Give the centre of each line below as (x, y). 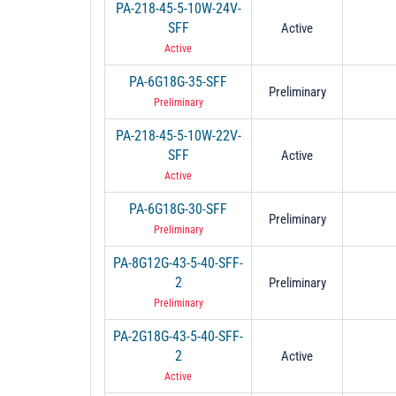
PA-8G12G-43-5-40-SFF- (178, 263)
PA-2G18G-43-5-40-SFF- (178, 336)
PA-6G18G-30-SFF (178, 209)
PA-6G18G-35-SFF (178, 81)
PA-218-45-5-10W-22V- (178, 135)
